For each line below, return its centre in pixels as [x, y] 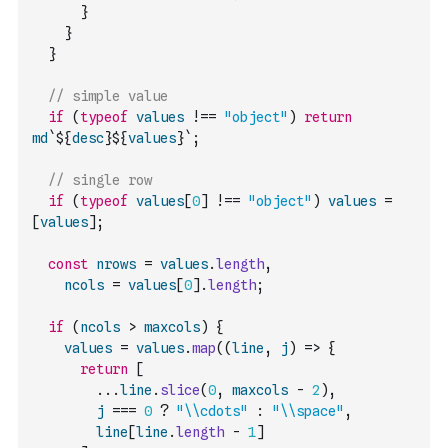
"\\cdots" [212, 411]
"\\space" [308, 411]
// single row [100, 180]
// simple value [108, 96]
